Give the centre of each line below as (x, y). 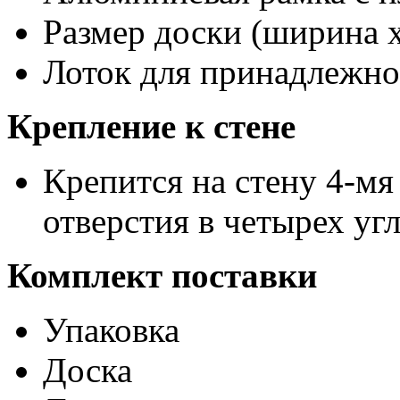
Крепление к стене (151, 126)
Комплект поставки (162, 275)
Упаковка (111, 329)
